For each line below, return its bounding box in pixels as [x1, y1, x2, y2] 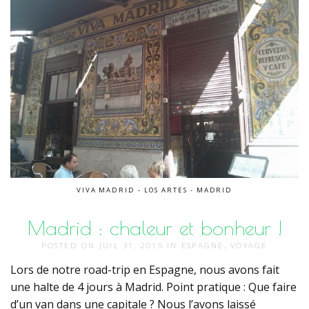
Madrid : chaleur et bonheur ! [27, 215, 282, 239]
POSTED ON [41, 239, 99, 250]
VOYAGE [230, 239, 268, 250]
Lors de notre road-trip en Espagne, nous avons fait [10, 261, 279, 277]
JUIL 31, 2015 [99, 239, 168, 250]
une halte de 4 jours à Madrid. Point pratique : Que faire [10, 279, 297, 295]
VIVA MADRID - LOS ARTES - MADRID [76, 185, 233, 195]
